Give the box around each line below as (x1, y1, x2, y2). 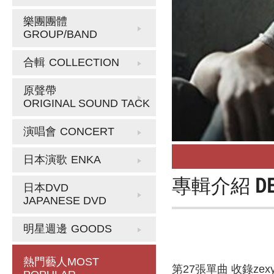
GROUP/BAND (23, 28, 97, 40)
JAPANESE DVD (23, 194, 106, 207)
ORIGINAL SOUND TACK (23, 97, 150, 109)
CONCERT (60, 125, 114, 138)
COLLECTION (49, 56, 119, 68)
